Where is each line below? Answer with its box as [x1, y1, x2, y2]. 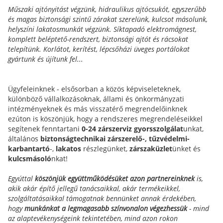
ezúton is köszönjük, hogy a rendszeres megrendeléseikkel [8, 113, 203, 123]
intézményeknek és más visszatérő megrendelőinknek [8, 104, 187, 113]
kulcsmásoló [8, 153, 51, 163]
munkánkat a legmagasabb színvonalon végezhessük [24, 203, 187, 213]
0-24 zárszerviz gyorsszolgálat [82, 123, 183, 133]
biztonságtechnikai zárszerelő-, [40, 133, 147, 143]
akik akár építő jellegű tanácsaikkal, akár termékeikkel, [8, 183, 180, 193]
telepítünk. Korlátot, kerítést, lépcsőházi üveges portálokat [8, 44, 190, 54]
